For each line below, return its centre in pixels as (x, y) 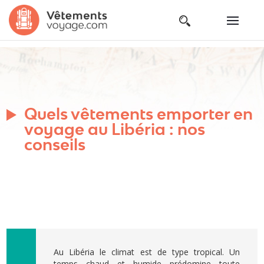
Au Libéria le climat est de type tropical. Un (147, 252)
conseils (55, 144)
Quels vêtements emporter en (139, 113)
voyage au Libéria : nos (115, 129)
